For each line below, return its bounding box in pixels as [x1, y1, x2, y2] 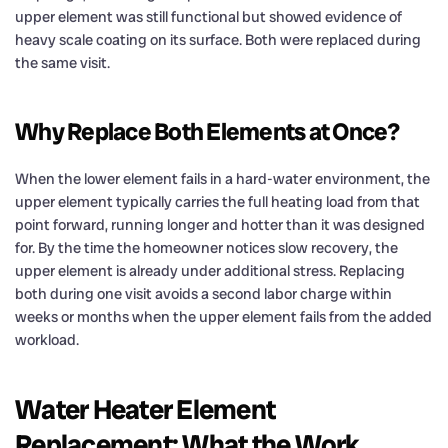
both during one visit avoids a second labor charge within [15, 283, 392, 304]
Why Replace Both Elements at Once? [15, 115, 400, 147]
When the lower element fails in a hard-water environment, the [15, 168, 430, 189]
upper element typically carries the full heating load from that [15, 191, 420, 212]
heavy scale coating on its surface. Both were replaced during [15, 29, 421, 50]
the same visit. [15, 52, 110, 73]
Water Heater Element [15, 391, 275, 427]
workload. [15, 329, 79, 350]
